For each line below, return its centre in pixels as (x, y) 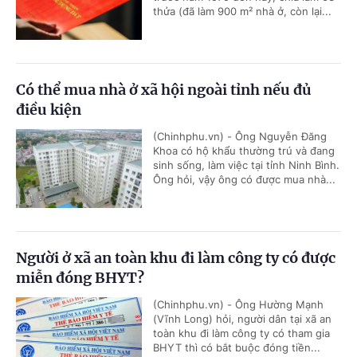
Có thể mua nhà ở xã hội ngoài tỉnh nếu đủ (164, 90)
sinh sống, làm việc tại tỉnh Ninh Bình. (246, 165)
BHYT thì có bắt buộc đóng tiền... (237, 347)
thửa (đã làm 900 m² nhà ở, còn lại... (242, 11)
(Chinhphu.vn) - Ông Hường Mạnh (238, 304)
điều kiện (49, 110)
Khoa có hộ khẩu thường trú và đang (244, 151)
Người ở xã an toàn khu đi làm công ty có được (176, 258)
